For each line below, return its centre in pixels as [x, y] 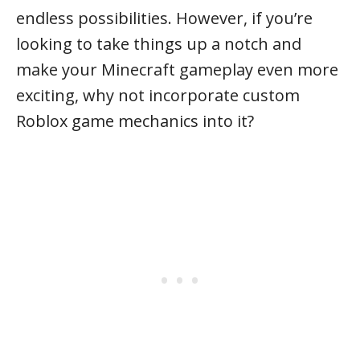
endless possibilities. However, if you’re [164, 18]
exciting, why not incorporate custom [158, 95]
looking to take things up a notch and [159, 44]
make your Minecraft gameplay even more [177, 70]
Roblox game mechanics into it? [135, 121]
